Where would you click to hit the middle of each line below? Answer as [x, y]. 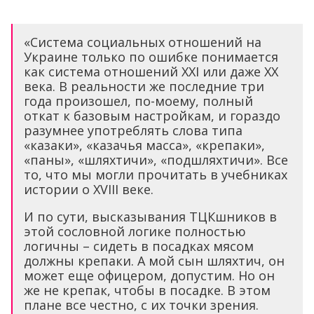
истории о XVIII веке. [89, 190]
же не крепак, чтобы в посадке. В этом [147, 291]
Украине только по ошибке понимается [151, 57]
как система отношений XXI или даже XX [151, 72]
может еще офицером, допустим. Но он [149, 276]
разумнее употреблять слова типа [133, 131]
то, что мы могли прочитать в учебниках [156, 175]
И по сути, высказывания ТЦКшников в [150, 217]
